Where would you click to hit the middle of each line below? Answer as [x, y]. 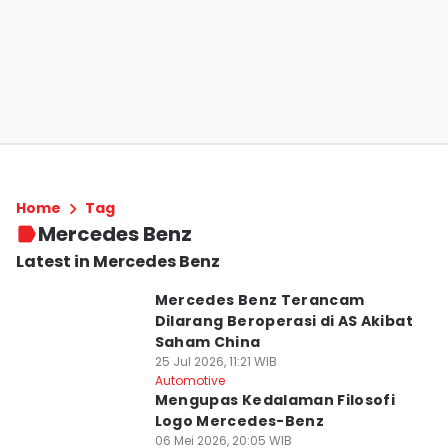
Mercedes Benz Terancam [259, 300]
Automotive [189, 380]
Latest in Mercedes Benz [118, 261]
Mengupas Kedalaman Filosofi [275, 400]
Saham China [207, 342]
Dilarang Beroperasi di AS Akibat [283, 321]
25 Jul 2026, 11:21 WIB [215, 361]
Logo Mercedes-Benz [239, 421]
